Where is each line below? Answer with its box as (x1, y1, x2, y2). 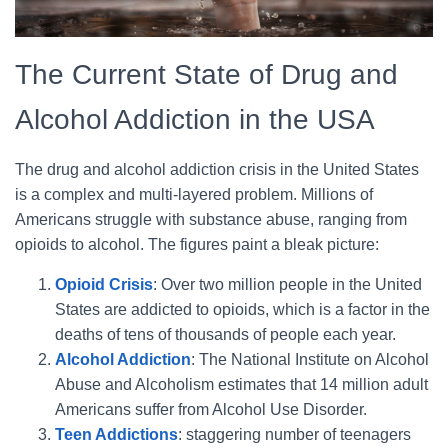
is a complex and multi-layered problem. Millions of (15, 185, 373, 203)
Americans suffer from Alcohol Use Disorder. (55, 400, 367, 418)
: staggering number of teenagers (178, 425, 411, 443)
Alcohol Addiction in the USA (15, 103, 375, 135)
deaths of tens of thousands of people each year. (55, 325, 396, 343)
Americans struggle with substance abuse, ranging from (15, 210, 407, 228)
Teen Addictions (55, 425, 178, 443)
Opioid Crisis (55, 275, 153, 293)
